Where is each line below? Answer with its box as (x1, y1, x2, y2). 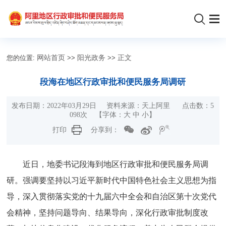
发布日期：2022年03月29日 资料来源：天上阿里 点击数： (12, 101, 211, 109)
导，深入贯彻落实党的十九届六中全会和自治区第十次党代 (7, 192, 217, 201)
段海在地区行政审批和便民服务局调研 (40, 77, 186, 87)
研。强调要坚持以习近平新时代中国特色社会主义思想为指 (7, 176, 217, 185)
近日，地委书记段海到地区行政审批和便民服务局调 (23, 159, 209, 168)
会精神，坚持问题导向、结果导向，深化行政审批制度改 (7, 208, 209, 217)
